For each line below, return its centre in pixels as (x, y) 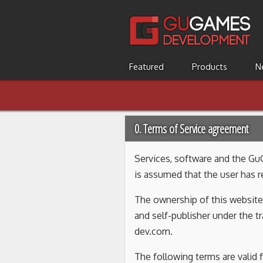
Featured (146, 67)
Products (210, 67)
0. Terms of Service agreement (191, 129)
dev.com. (154, 232)
